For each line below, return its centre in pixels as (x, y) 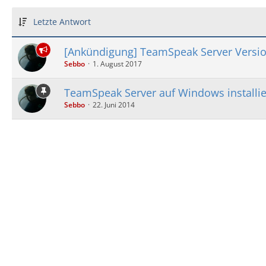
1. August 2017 (117, 64)
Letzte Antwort (62, 22)
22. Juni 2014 (114, 104)
